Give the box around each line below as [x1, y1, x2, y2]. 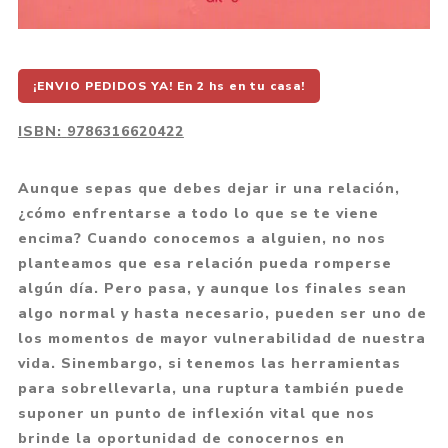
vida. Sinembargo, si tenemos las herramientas [17, 353, 401, 373]
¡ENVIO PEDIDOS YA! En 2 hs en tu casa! [32, 77, 305, 94]
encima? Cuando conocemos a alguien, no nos [17, 228, 386, 248]
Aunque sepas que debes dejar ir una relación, [17, 178, 400, 198]
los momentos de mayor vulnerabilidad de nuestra [17, 328, 426, 348]
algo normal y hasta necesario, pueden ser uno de [17, 303, 427, 323]
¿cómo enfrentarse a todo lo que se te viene [17, 203, 379, 223]
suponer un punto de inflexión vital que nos [17, 403, 375, 423]
